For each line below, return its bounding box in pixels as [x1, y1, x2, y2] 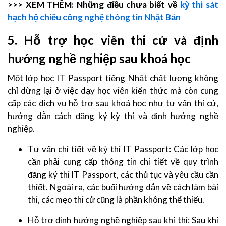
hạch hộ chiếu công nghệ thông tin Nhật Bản [8, 11, 181, 22]
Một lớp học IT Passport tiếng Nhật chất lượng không [8, 72, 218, 83]
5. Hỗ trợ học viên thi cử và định [8, 32, 218, 47]
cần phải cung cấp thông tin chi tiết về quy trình [28, 156, 218, 167]
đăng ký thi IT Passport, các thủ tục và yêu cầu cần [28, 168, 218, 180]
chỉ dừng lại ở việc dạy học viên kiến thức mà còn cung [8, 85, 218, 96]
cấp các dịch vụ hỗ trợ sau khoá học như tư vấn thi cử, [8, 97, 218, 108]
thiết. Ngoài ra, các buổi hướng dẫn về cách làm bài [28, 181, 218, 192]
